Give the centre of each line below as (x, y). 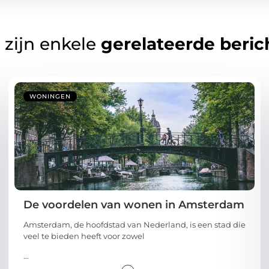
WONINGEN (50, 96)
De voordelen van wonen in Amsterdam (134, 204)
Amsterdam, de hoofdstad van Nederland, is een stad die (134, 224)
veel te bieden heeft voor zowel (84, 236)
